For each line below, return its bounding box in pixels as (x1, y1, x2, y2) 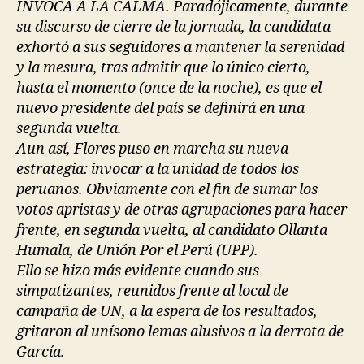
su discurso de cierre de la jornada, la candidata (16, 17, 331, 37)
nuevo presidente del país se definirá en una (16, 98, 305, 118)
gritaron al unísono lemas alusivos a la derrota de (16, 322, 344, 341)
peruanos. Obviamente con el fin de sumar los (16, 180, 318, 199)
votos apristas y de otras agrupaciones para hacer (16, 200, 347, 219)
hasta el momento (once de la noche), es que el (16, 78, 322, 97)
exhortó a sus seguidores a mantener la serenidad (16, 37, 344, 57)
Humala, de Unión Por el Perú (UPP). (16, 240, 258, 260)
